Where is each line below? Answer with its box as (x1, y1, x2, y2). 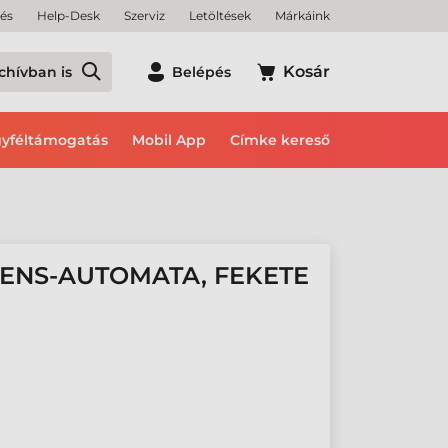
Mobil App (132, 131, 206, 149)
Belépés (172, 63, 231, 81)
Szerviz (124, 8, 165, 23)
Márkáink (275, 8, 330, 23)
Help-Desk (37, 8, 100, 23)
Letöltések (189, 8, 251, 23)
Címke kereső (230, 131, 330, 149)
